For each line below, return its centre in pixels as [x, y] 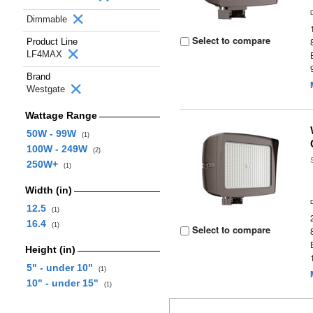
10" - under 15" [65, 283]
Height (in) [50, 249]
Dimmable [48, 19]
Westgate [47, 89]
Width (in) [48, 190]
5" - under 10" [62, 268]
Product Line [52, 42]
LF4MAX [46, 54]
